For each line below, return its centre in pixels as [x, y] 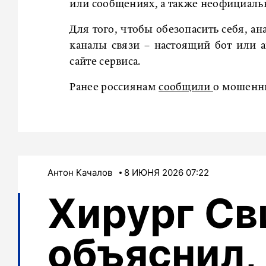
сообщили [186, 88]
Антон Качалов [80, 173]
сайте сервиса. [105, 62]
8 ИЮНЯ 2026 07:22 [167, 173]
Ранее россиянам [114, 88]
